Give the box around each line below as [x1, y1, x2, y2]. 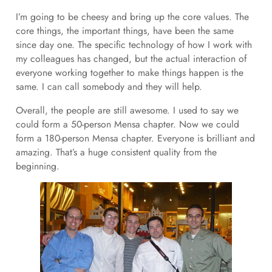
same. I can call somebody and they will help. [15, 79, 202, 93]
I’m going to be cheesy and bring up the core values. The [15, 9, 249, 24]
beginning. [15, 158, 59, 173]
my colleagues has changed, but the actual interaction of [15, 51, 246, 66]
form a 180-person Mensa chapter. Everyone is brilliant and [15, 131, 255, 145]
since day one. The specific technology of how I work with [15, 37, 252, 52]
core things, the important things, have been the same [15, 23, 234, 38]
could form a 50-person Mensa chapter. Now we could [15, 117, 239, 131]
